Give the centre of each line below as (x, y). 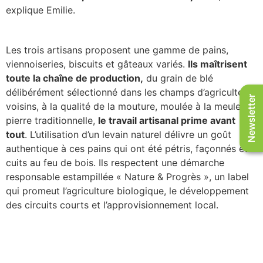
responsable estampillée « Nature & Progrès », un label (127, 176)
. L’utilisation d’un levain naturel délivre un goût (128, 134)
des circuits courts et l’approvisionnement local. (112, 205)
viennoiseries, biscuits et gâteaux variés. (97, 64)
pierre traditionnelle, (52, 120)
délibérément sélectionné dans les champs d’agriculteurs (131, 92)
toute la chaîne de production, (75, 78)
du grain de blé (178, 78)
